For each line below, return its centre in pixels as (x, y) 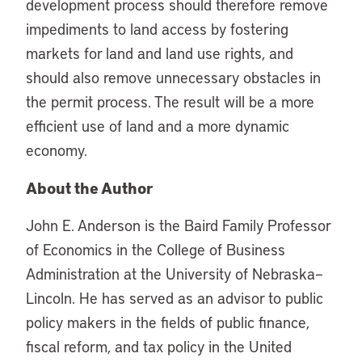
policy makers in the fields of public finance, (168, 322)
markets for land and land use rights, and (160, 53)
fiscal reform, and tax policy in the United (159, 346)
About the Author (90, 187)
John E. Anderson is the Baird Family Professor (178, 225)
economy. (57, 150)
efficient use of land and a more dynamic (158, 126)
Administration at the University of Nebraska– (175, 274)
